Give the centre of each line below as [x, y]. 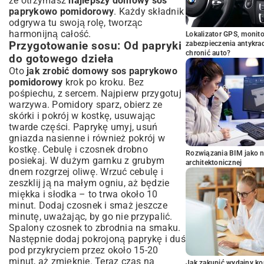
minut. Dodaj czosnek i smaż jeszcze [88, 205]
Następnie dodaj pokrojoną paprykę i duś [97, 239]
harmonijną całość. [50, 34]
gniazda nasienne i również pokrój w [87, 138]
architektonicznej [214, 163]
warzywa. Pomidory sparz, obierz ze [86, 105]
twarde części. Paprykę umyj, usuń [83, 127]
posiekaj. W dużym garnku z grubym [87, 161]
